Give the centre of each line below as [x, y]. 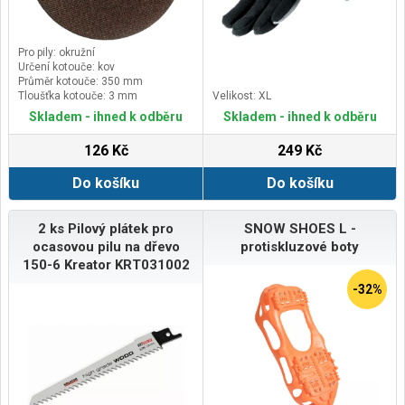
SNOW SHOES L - [300, 229]
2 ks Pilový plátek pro [106, 229]
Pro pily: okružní [57, 53]
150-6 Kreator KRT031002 [106, 265]
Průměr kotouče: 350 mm [80, 82]
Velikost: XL [242, 96]
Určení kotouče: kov [66, 67]
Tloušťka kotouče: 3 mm [78, 96]
